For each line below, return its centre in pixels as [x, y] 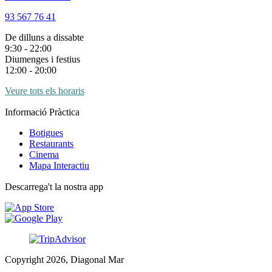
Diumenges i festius [42, 59]
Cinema [44, 155]
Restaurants [51, 144]
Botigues [46, 133]
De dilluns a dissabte [44, 38]
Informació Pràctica [42, 112]
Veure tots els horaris [45, 91]
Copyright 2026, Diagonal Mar [64, 260]
